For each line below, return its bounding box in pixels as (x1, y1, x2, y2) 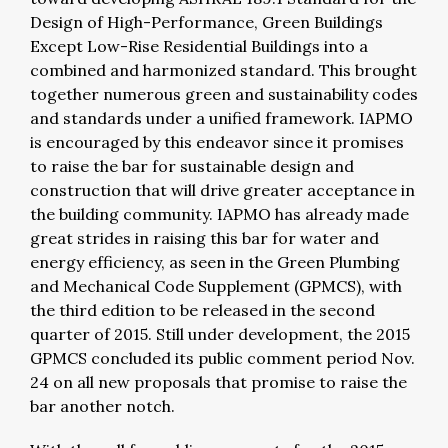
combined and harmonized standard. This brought (30, 60, 417, 80)
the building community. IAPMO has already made (30, 204, 409, 224)
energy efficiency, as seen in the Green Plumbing (30, 252, 400, 272)
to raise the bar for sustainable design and (30, 156, 354, 176)
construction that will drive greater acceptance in (30, 180, 415, 200)
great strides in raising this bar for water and (30, 228, 379, 248)
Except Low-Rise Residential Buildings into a (30, 36, 368, 56)
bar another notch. (30, 396, 175, 416)
